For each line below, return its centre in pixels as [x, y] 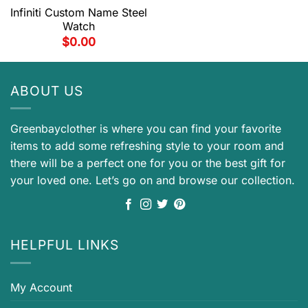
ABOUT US [47, 90]
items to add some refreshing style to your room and [147, 146]
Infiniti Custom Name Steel [79, 12]
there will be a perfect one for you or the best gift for [148, 163]
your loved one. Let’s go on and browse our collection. [153, 180]
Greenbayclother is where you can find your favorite [146, 129]
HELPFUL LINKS [65, 245]
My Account [41, 287]
